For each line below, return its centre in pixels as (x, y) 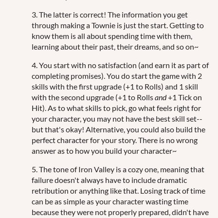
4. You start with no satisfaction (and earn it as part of (120, 65)
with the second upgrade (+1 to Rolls (93, 97)
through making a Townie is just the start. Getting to (118, 25)
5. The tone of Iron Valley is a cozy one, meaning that (118, 169)
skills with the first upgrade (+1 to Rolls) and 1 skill (115, 86)
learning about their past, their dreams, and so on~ (115, 46)
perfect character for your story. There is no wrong (115, 140)
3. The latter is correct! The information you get (110, 14)
